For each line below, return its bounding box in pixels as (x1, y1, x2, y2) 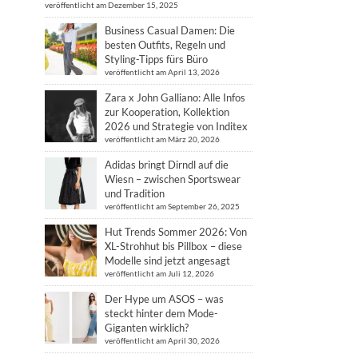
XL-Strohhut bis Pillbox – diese (105, 240, 242, 253)
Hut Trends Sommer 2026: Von (105, 225, 247, 238)
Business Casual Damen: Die (105, 24, 235, 37)
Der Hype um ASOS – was (105, 292, 224, 305)
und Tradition (105, 187, 165, 200)
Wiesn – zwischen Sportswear (105, 173, 241, 185)
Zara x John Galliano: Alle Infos (105, 91, 245, 104)
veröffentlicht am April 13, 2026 (105, 67, 220, 77)
